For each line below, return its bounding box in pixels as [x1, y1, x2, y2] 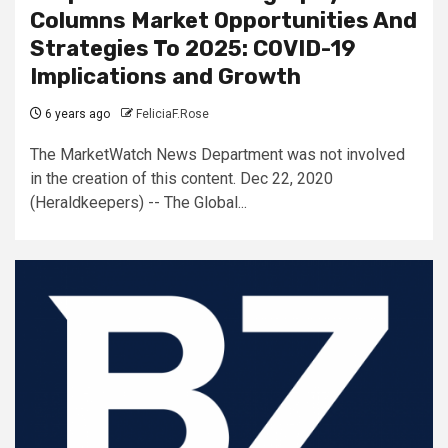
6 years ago [42, 106, 110, 121]
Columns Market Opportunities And [30, 6, 417, 34]
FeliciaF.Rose [136, 106, 209, 121]
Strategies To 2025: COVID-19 [30, 34, 356, 62]
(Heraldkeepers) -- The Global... [30, 192, 247, 212]
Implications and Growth [30, 62, 301, 90]
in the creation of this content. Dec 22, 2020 [30, 168, 333, 188]
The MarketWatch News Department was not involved [30, 144, 405, 164]
